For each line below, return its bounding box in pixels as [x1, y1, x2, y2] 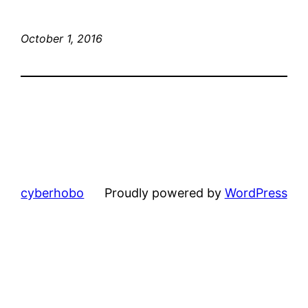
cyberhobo [21, 185, 85, 200]
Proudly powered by [104, 185, 225, 200]
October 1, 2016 [21, 31, 103, 45]
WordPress [224, 185, 287, 200]
